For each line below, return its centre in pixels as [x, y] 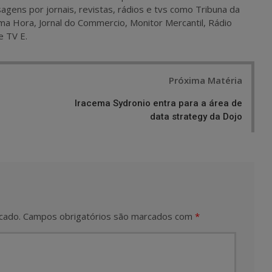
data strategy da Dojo [196, 116]
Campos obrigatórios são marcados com [109, 216]
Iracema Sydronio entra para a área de [158, 103]
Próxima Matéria [206, 80]
